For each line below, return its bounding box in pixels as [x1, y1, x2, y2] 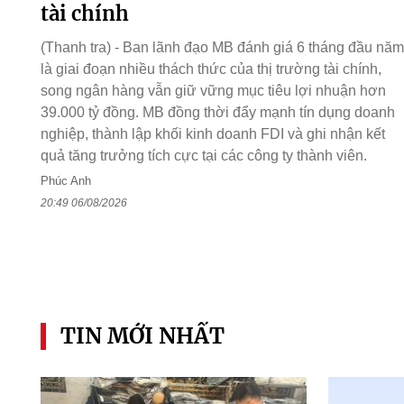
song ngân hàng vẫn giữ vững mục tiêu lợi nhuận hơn [40, 83, 386, 99]
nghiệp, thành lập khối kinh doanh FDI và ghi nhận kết [40, 126, 385, 142]
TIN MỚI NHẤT [60, 321, 225, 350]
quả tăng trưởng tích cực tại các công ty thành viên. [40, 148, 367, 164]
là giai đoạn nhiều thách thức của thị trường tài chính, [40, 61, 381, 78]
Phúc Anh [40, 174, 91, 188]
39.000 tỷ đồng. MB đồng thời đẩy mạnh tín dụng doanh [40, 105, 395, 121]
